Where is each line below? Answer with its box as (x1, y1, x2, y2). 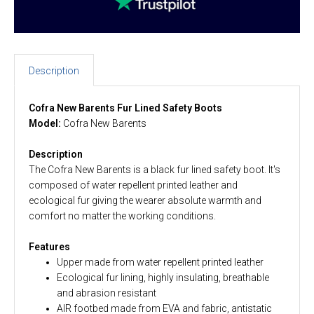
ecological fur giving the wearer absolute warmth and (29, 194, 261, 206)
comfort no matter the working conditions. (29, 210, 216, 221)
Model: (29, 117, 63, 129)
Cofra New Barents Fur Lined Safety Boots (29, 102, 222, 114)
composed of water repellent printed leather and (29, 179, 238, 191)
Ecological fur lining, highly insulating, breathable (57, 271, 269, 283)
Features (29, 240, 70, 252)
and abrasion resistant (57, 287, 156, 299)
